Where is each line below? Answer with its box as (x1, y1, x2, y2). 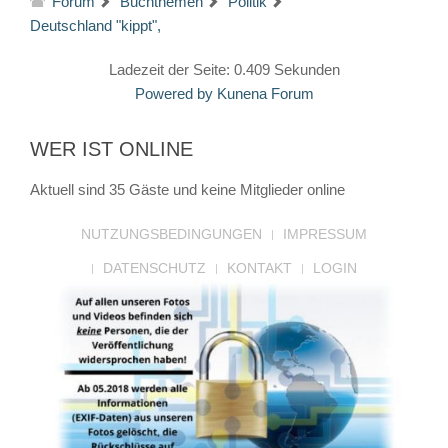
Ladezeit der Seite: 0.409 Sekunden (108, 61, 340, 79)
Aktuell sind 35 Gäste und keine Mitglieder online (30, 181, 345, 199)
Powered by (134, 85, 213, 103)
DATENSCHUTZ (102, 260, 206, 277)
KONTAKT (226, 260, 292, 277)
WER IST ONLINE (30, 138, 193, 161)
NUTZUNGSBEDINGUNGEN (81, 226, 262, 243)
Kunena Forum (216, 85, 314, 103)
